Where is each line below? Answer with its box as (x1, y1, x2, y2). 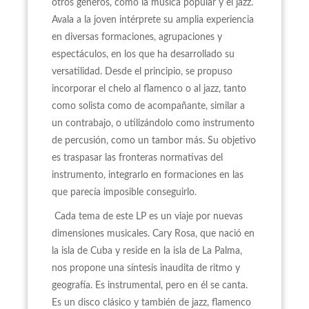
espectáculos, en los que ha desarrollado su (52, 50, 235, 59)
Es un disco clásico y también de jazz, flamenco (52, 298, 251, 308)
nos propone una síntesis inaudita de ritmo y (52, 263, 240, 273)
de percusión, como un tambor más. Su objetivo (52, 136, 256, 146)
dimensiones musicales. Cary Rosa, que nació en (52, 229, 255, 239)
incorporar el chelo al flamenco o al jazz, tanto (52, 84, 246, 94)
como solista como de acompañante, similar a (52, 101, 245, 111)
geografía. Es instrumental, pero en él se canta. (52, 281, 248, 290)
